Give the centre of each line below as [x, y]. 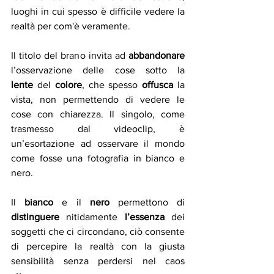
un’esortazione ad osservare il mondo [98, 144]
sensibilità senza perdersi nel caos [98, 261]
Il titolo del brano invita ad [70, 56]
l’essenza [144, 217]
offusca [158, 85]
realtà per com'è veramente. [71, 26]
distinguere [35, 217]
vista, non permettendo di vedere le [98, 100]
